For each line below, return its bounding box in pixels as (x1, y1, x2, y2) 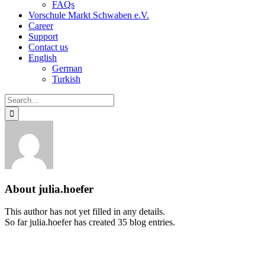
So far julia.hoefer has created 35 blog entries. (5, 217, 175, 228)
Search (4, 93, 30, 104)
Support (28, 31, 58, 41)
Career (28, 21, 53, 31)
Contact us (28, 42, 68, 52)
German (52, 63, 82, 73)
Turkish (52, 74, 80, 84)
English (28, 53, 57, 63)
